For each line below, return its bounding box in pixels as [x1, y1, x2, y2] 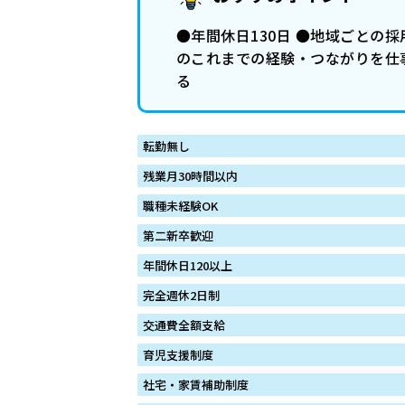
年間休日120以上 [143, 256, 232, 274]
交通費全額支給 [143, 316, 225, 334]
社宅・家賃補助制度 [143, 375, 249, 393]
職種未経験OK [143, 196, 218, 214]
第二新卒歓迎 [143, 226, 213, 244]
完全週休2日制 [143, 286, 220, 304]
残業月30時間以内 [143, 166, 238, 184]
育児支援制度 [143, 345, 213, 363]
